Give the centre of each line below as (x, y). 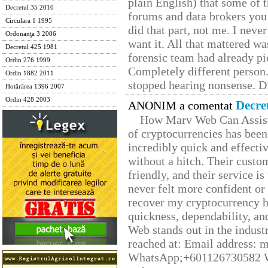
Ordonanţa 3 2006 (31, 34)
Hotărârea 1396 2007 (35, 86)
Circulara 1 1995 (29, 21)
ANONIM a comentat (182, 106)
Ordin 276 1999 (28, 60)
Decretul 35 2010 (30, 7)
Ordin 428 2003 (28, 100)
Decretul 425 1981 (31, 47)
